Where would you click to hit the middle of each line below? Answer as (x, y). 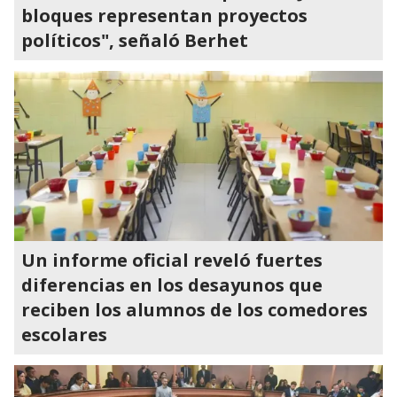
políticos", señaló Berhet (135, 40)
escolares (64, 335)
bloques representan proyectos (164, 16)
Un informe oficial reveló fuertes (172, 260)
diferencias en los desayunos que (172, 285)
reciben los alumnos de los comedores (195, 310)
